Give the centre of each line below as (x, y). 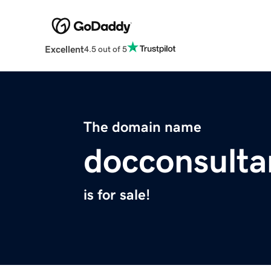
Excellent (64, 49)
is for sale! (117, 195)
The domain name (142, 127)
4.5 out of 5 (105, 49)
